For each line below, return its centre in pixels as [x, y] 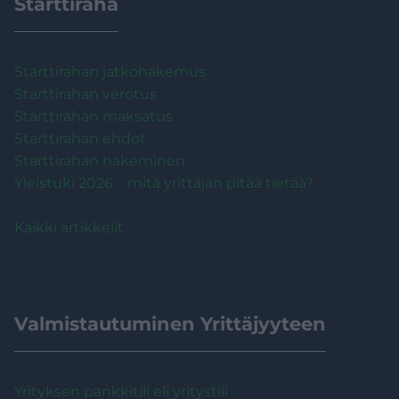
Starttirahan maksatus [94, 116]
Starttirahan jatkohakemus [110, 71]
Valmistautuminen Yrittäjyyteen [170, 323]
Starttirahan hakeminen [100, 160]
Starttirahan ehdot [80, 138]
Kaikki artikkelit [69, 227]
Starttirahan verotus [85, 94]
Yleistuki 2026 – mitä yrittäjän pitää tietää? [164, 183]
